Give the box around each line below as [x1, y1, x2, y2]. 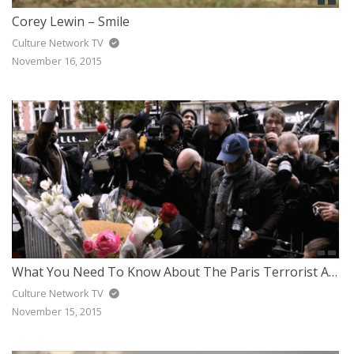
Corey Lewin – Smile [12, 12, 130, 30]
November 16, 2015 [12, 53, 102, 68]
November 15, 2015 [12, 303, 102, 318]
